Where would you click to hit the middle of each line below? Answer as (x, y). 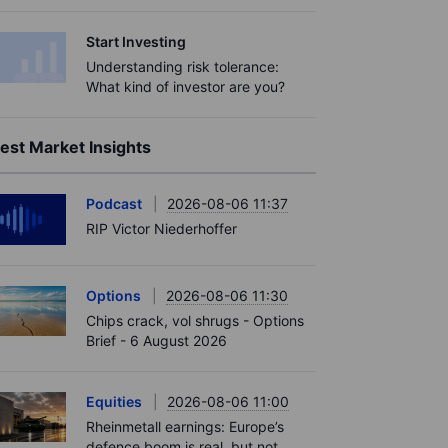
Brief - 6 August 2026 (156, 340)
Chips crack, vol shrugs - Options (195, 320)
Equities (114, 401)
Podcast (114, 203)
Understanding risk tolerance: (182, 66)
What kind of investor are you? (185, 86)
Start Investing (136, 41)
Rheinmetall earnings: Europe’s (185, 426)
